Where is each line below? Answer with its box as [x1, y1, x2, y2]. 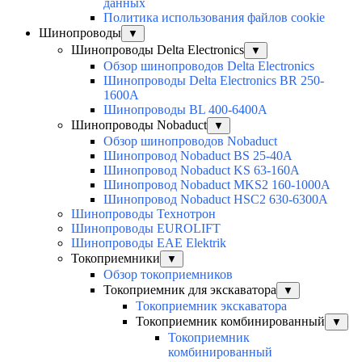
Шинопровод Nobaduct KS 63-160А [103, 163, 300, 178]
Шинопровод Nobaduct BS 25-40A [103, 149, 293, 163]
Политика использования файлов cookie [103, 11, 325, 25]
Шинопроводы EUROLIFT [71, 221, 221, 236]
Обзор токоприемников [103, 267, 233, 282]
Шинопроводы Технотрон [71, 207, 216, 221]
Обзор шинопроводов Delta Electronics [103, 59, 314, 74]
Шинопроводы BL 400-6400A [103, 103, 267, 117]
